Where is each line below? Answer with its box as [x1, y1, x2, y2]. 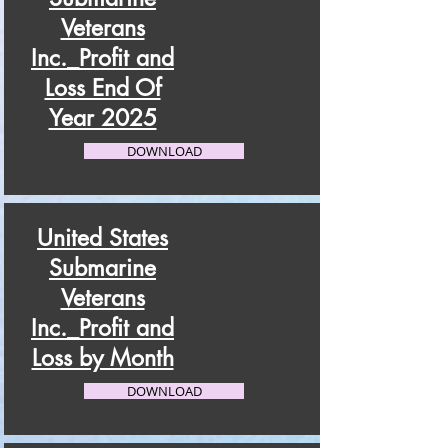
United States [37, 223, 168, 253]
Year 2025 [48, 103, 157, 133]
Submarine [49, 253, 156, 283]
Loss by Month [31, 343, 174, 373]
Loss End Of [44, 73, 161, 103]
